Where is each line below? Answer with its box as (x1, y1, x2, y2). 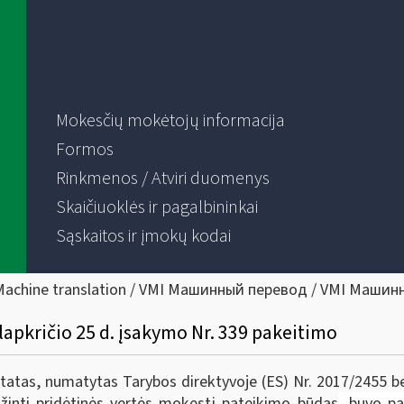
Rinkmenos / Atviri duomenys (55, 166, 270, 191)
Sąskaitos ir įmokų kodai (55, 224, 231, 249)
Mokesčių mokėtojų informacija (55, 108, 285, 133)
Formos (55, 137, 114, 162)
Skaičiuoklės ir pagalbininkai (55, 195, 258, 220)
